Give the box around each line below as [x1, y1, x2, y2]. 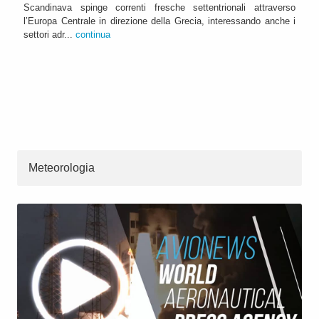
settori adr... [23, 28, 75, 40]
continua [75, 28, 110, 40]
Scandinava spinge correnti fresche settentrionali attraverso [23, 1, 296, 13]
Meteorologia [28, 161, 95, 174]
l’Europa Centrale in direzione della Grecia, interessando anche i [23, 15, 296, 26]
